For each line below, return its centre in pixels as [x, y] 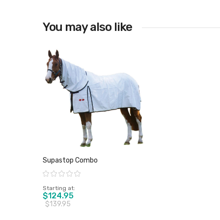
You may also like [87, 27]
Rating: [50, 173]
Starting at [58, 188]
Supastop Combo [70, 160]
